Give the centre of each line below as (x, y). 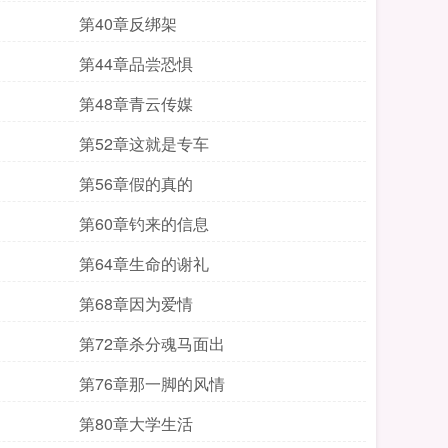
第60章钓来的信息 (144, 223)
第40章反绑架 (128, 23)
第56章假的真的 (136, 183)
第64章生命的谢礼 (144, 263)
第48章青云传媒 (136, 103)
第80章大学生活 (136, 423)
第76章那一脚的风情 (152, 383)
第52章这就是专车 (144, 143)
